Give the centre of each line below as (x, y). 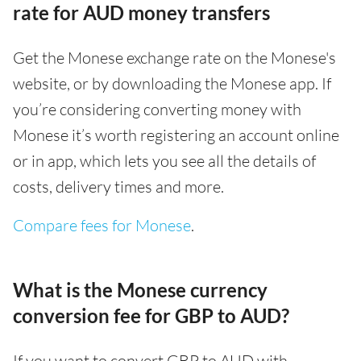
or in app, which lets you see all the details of (164, 160)
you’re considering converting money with (157, 109)
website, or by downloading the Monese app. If (172, 83)
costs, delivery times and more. (118, 186)
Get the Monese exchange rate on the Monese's (174, 57)
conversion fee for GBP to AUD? (151, 315)
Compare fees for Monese (102, 225)
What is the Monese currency (140, 289)
